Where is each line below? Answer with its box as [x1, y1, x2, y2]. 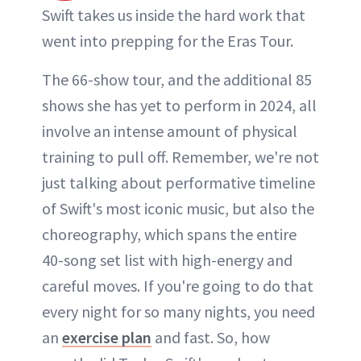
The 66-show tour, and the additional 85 [42, 69, 312, 90]
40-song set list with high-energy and [42, 250, 293, 271]
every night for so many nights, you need [42, 301, 315, 322]
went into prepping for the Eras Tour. [42, 31, 293, 52]
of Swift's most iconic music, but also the [42, 198, 314, 219]
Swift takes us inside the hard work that [42, 5, 305, 26]
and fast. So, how [151, 327, 270, 348]
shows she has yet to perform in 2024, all [42, 95, 317, 116]
